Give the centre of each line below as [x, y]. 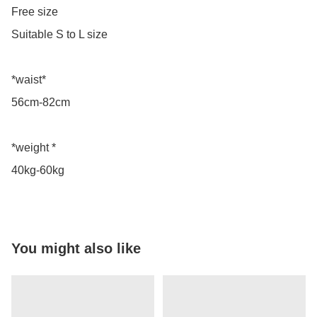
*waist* [29, 80]
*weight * [34, 148]
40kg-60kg [38, 171]
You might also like [76, 249]
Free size [35, 12]
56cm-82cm [41, 103]
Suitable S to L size [59, 35]
